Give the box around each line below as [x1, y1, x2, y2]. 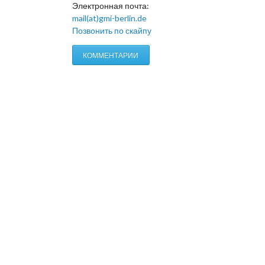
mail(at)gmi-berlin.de [72, 12, 147, 23]
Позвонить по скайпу [72, 25, 151, 35]
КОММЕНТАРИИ [83, 50, 139, 60]
